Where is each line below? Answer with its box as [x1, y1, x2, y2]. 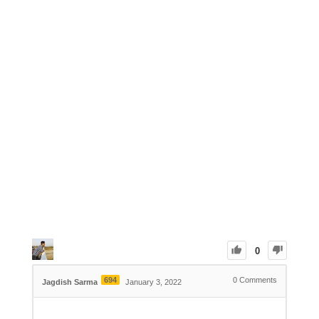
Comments [237, 275, 278, 284]
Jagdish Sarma [41, 277, 98, 286]
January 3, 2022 [125, 277, 182, 286]
